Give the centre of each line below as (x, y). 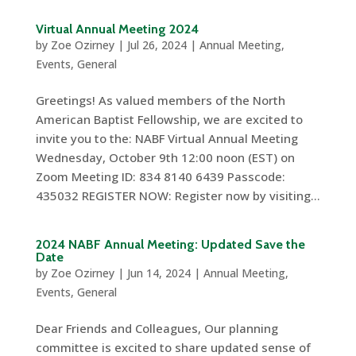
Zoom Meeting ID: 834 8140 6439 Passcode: (160, 176)
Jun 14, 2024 (159, 273)
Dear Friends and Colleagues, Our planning (157, 328)
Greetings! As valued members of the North (160, 100)
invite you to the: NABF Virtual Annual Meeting (168, 138)
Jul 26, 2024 (157, 44)
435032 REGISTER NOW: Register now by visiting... (178, 195)
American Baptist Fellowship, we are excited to (169, 119)
